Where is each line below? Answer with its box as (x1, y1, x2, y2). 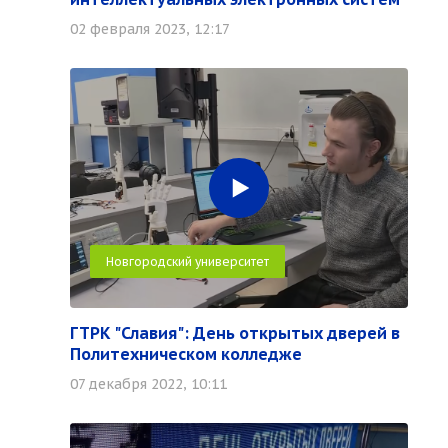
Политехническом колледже (70, 344, 302, 364)
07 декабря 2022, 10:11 (70, 375, 227, 393)
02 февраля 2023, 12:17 (70, 20, 230, 38)
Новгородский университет (106, 254, 269, 269)
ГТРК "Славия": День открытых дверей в (70, 323, 400, 343)
